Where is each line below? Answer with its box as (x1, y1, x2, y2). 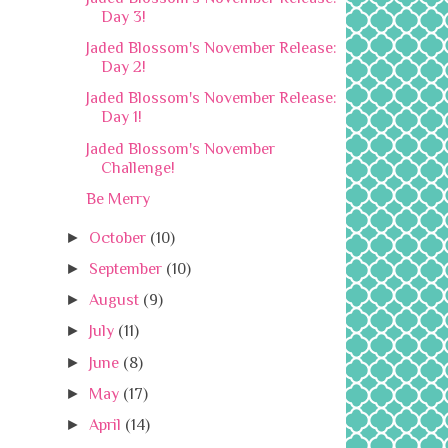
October (89, 228, 147, 247)
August (89, 290, 140, 310)
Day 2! (101, 57, 147, 77)
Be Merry (86, 188, 151, 208)
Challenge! (101, 157, 176, 177)
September (89, 259, 163, 279)
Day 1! (101, 107, 143, 127)
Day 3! (101, 7, 147, 27)
